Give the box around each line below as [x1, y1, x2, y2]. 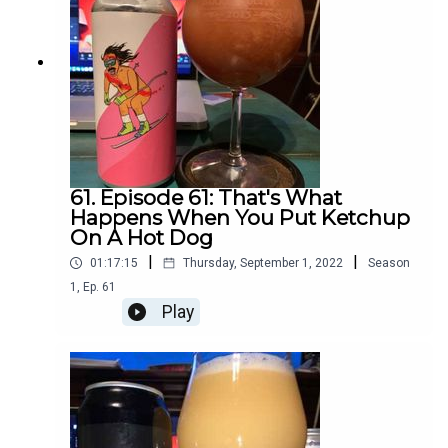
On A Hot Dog [70, 225, 213, 251]
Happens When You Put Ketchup [70, 205, 410, 231]
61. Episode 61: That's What [70, 185, 342, 211]
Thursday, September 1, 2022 [183, 256, 343, 271]
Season [368, 256, 410, 271]
